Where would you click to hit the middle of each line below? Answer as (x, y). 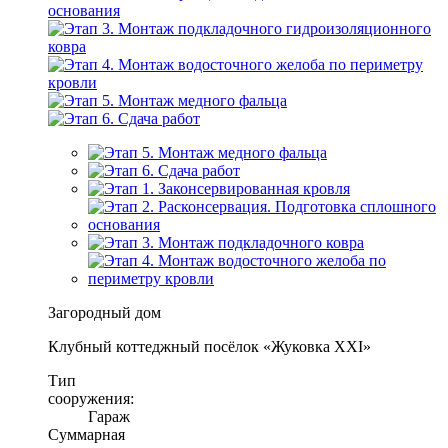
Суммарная (86, 434)
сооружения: (91, 398)
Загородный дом (104, 312)
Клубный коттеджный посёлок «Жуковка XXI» (209, 346)
